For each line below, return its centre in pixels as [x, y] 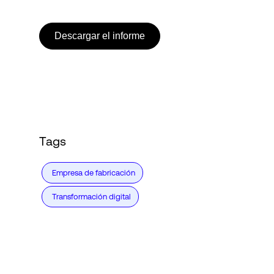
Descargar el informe [100, 36]
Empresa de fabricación [94, 173]
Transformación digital [91, 197]
